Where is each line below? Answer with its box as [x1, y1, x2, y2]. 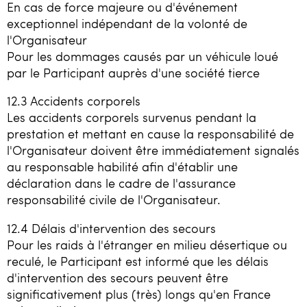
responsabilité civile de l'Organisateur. [7, 191, 221, 208]
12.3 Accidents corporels [7, 93, 140, 110]
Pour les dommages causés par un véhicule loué [7, 47, 278, 64]
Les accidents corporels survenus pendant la [7, 109, 256, 126]
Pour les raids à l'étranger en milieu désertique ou [7, 236, 287, 253]
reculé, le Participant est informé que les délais [7, 252, 269, 269]
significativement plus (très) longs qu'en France [7, 285, 271, 302]
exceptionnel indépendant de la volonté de [7, 14, 247, 32]
